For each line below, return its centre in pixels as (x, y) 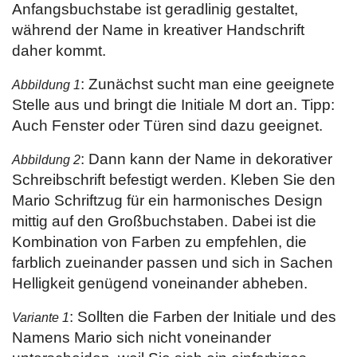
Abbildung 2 (46, 160)
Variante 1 (41, 318)
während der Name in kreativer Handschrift (158, 30)
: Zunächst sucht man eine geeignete (208, 84)
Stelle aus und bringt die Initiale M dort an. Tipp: (173, 105)
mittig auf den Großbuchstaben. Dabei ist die (164, 221)
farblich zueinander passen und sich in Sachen (173, 263)
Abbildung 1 (46, 85)
